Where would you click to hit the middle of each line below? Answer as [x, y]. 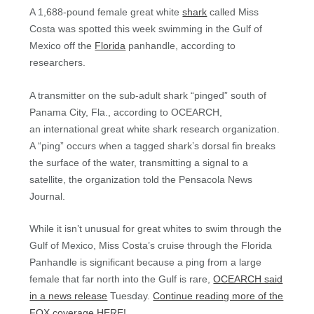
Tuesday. [130, 295]
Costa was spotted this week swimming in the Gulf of [146, 29]
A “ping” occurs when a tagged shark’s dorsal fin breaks [153, 145]
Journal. [48, 196]
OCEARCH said [248, 279]
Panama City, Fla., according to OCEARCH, [126, 112]
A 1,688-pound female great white [106, 12]
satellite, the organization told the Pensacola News [141, 179]
